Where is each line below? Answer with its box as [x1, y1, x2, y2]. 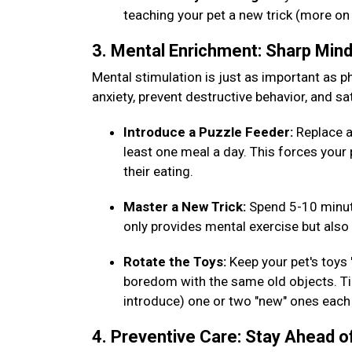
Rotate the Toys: [123, 254, 229, 269]
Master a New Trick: [123, 199, 249, 214]
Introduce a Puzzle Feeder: [123, 124, 296, 140]
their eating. [123, 163, 196, 179]
